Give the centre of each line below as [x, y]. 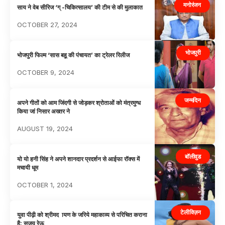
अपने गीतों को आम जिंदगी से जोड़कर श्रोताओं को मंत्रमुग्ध [79, 102]
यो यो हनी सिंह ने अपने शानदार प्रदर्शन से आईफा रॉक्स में [79, 159]
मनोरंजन [192, 5]
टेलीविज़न [191, 212]
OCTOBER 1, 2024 [45, 185]
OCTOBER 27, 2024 [47, 25]
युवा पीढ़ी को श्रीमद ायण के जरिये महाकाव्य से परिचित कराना [82, 215]
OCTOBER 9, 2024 [46, 73]
